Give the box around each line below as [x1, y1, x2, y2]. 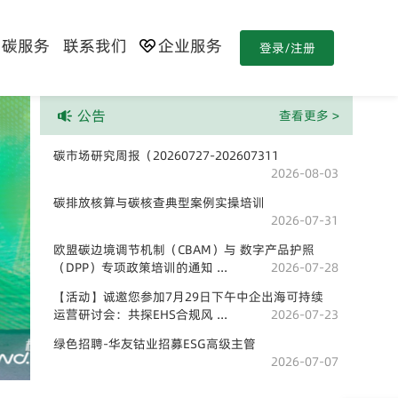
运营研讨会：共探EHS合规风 [53, 306, 217, 323]
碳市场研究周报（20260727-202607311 [53, 147, 279, 164]
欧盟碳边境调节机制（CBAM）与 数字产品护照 [53, 241, 314, 259]
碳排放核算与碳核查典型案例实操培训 [53, 194, 265, 211]
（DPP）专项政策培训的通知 [53, 259, 217, 276]
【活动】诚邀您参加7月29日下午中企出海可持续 [53, 288, 323, 306]
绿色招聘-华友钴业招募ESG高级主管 [53, 335, 256, 353]
